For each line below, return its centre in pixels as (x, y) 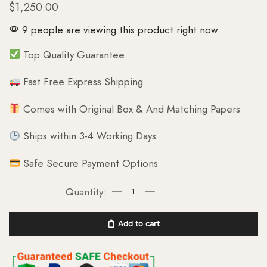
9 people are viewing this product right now (119, 30)
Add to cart (139, 224)
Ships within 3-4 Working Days (89, 136)
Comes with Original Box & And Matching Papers (131, 109)
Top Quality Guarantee (73, 55)
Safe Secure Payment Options (89, 163)
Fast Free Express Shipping (82, 82)
